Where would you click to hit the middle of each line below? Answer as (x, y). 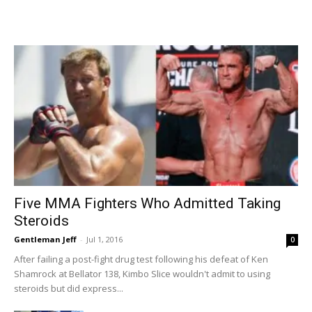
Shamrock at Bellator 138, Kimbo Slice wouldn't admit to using (142, 273)
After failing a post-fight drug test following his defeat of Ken (141, 259)
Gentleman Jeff (45, 239)
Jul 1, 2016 (104, 239)
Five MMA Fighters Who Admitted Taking (147, 203)
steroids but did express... (69, 288)
